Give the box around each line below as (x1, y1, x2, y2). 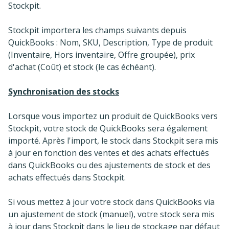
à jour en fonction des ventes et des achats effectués (8, 147, 209, 159)
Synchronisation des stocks (8, 86, 119, 98)
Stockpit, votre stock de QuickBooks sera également (8, 123, 208, 134)
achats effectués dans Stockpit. (8, 172, 126, 184)
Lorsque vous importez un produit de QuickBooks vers (8, 110, 218, 122)
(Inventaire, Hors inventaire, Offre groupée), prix (8, 49, 195, 61)
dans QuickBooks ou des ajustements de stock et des (8, 159, 211, 171)
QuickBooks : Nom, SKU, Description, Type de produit (8, 37, 213, 49)
